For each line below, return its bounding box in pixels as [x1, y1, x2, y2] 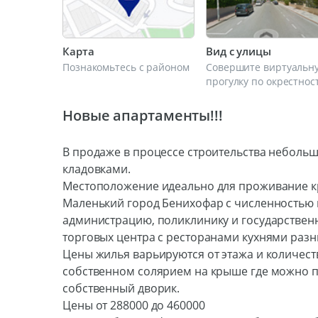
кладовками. [62, 161, 131, 177]
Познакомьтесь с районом [62, 60, 190, 74]
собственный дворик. [62, 280, 180, 296]
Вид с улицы [206, 44, 271, 58]
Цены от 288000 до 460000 [62, 297, 205, 313]
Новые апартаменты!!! [62, 106, 223, 125]
